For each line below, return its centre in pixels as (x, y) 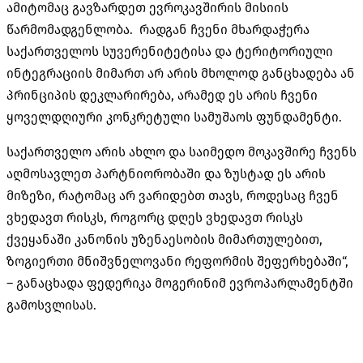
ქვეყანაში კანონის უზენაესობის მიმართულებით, (164, 239)
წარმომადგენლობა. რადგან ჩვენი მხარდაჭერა (158, 29)
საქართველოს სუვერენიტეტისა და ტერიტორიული (170, 51)
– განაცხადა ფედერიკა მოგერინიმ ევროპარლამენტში (180, 283)
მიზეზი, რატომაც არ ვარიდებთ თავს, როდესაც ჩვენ (173, 195)
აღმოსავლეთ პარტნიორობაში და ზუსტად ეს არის (166, 173)
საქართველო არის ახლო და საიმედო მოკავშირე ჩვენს (181, 152)
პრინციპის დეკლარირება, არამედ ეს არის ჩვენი (162, 95)
